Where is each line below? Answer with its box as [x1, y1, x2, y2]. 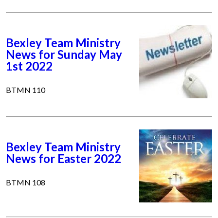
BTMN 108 [6, 178, 45, 187]
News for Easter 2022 [6, 151, 121, 166]
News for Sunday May [6, 47, 122, 62]
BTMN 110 [6, 85, 45, 95]
